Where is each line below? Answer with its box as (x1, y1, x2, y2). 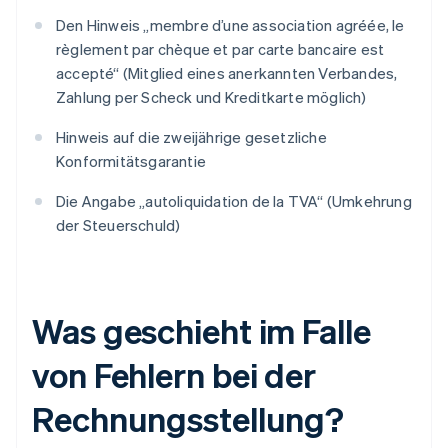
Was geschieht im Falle (32, 309, 371, 353)
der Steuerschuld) (56, 215, 181, 236)
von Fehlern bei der (32, 353, 317, 397)
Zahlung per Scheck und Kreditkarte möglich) (56, 87, 367, 108)
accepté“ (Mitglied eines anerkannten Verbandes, (56, 63, 398, 84)
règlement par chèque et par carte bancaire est (56, 39, 385, 60)
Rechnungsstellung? (32, 397, 345, 441)
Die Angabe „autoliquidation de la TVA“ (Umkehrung (56, 191, 412, 212)
